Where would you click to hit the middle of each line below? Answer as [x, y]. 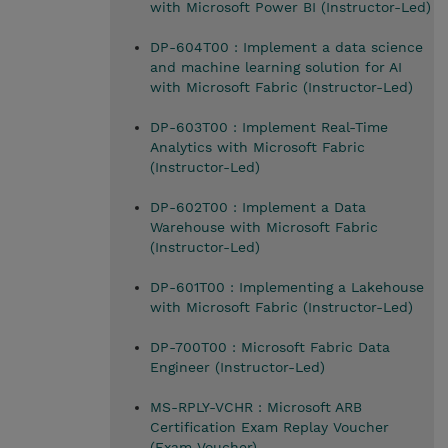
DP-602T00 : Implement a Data [257, 207]
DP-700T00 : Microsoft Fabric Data [269, 347]
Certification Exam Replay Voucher [269, 427]
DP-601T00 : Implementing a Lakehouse [286, 287]
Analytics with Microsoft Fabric [257, 147]
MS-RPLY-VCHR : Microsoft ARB [255, 407]
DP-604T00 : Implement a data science [286, 47]
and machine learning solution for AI [275, 67]
